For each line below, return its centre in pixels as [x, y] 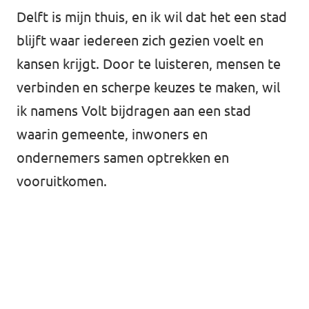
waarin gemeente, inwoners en [112, 134]
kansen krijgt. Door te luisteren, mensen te [149, 64]
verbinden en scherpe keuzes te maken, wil [148, 88]
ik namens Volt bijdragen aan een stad [134, 111]
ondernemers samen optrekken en [123, 158]
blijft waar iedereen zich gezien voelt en [140, 41]
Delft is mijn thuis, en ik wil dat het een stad [152, 17]
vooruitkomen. [62, 181]
